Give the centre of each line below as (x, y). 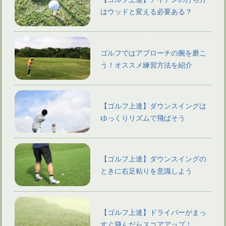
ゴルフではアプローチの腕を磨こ (153, 52)
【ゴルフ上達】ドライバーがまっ (153, 211)
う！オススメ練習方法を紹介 (146, 64)
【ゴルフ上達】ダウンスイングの (153, 158)
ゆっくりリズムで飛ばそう (143, 118)
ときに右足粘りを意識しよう (146, 171)
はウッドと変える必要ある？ (146, 11)
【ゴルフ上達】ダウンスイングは (153, 105)
